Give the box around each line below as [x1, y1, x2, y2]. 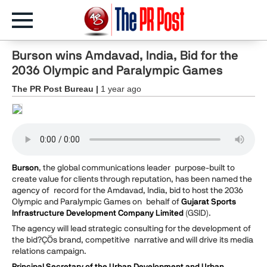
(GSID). [184, 207, 216, 218]
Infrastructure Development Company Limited [12, 207, 184, 218]
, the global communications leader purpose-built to [39, 162, 235, 172]
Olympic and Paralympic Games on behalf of [12, 196, 181, 206]
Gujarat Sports [181, 196, 236, 206]
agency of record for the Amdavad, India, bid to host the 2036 [12, 185, 243, 195]
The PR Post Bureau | [12, 83, 101, 94]
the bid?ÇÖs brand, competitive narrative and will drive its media [12, 235, 253, 245]
